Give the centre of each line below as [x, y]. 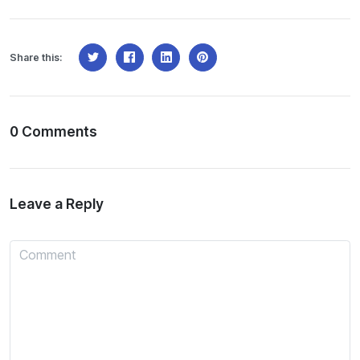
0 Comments [53, 132]
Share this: [36, 57]
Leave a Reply [58, 204]
